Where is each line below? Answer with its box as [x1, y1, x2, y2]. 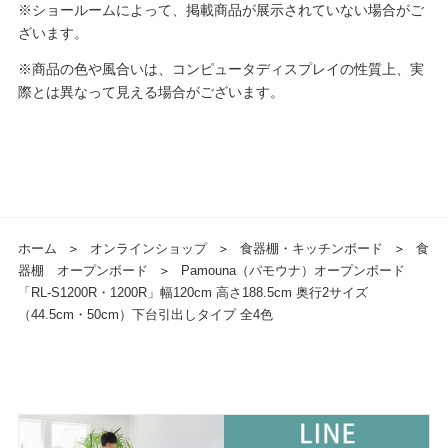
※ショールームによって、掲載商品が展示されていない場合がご [17, 2, 424, 19]
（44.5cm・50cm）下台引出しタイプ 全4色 [17, 307, 273, 323]
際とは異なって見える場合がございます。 [17, 84, 284, 101]
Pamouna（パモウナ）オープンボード [180, 263, 405, 279]
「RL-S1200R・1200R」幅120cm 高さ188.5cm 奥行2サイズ [17, 285, 368, 301]
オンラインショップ [89, 241, 207, 257]
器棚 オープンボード [17, 263, 148, 279]
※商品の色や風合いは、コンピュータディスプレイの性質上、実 [17, 61, 424, 78]
